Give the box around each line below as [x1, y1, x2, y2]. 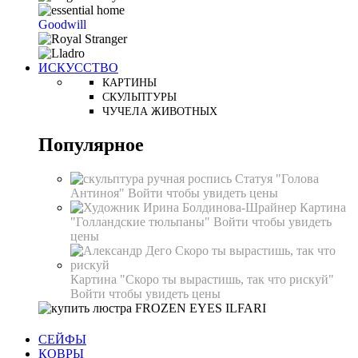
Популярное [38, 134, 144, 156]
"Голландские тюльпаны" [70, 215, 213, 229]
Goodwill [38, 18, 86, 32]
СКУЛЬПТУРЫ [102, 91, 177, 104]
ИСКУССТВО [38, 61, 118, 75]
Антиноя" [70, 186, 128, 201]
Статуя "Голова [235, 172, 319, 186]
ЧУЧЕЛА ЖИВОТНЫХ [102, 105, 217, 118]
